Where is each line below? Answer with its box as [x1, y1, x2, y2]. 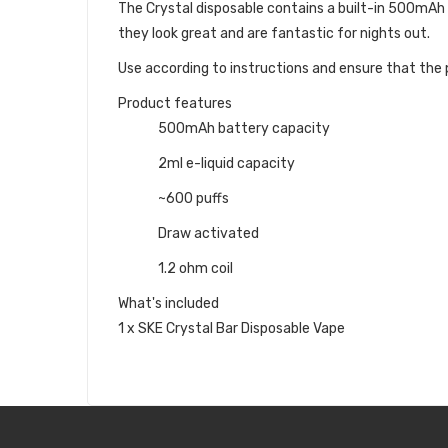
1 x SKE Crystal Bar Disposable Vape [118, 319, 345, 337]
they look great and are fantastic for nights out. [118, 24, 430, 42]
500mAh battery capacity [158, 119, 330, 137]
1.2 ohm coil [158, 259, 233, 277]
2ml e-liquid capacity [158, 154, 295, 172]
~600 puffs [158, 189, 229, 207]
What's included [118, 294, 219, 312]
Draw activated [158, 224, 259, 242]
